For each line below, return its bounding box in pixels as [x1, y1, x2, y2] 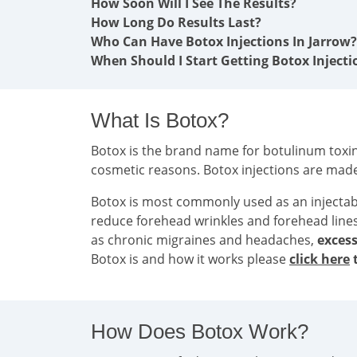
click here [289, 250, 350, 268]
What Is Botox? [91, 108, 229, 132]
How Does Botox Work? [91, 320, 308, 343]
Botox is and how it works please [91, 250, 289, 268]
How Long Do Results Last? [91, 14, 261, 31]
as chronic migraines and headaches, [91, 231, 317, 249]
